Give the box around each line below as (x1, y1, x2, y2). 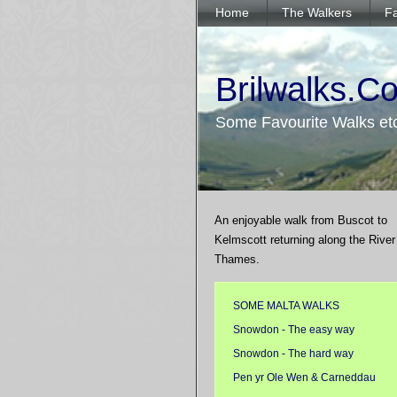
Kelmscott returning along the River (214, 233, 395, 247)
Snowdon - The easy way (233, 323, 354, 335)
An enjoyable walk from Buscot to (214, 214, 387, 228)
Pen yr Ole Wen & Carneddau (233, 371, 376, 383)
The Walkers (282, 5, 352, 19)
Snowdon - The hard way (233, 347, 354, 359)
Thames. (214, 253, 260, 267)
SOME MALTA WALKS (233, 300, 339, 311)
